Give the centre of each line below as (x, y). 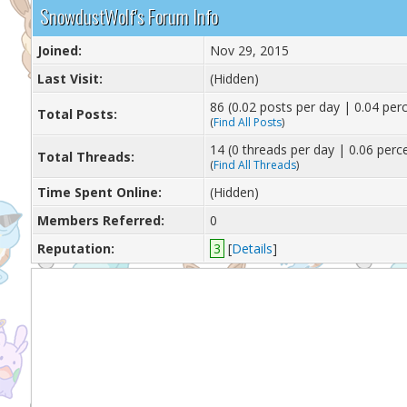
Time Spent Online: (99, 192)
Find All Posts (247, 122)
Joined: (59, 50)
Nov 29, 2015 (249, 50)
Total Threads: (85, 157)
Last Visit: (69, 79)
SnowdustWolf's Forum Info (129, 16)
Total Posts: (77, 114)
